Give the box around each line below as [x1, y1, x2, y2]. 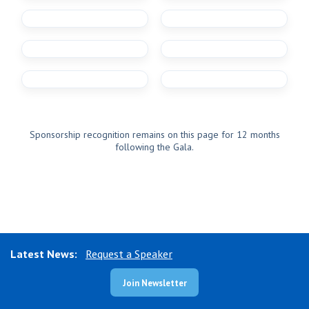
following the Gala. [115, 141, 194, 154]
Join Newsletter [122, 277, 187, 290]
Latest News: [10, 247, 83, 261]
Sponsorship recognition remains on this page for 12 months [29, 128, 280, 141]
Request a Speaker [86, 247, 172, 261]
